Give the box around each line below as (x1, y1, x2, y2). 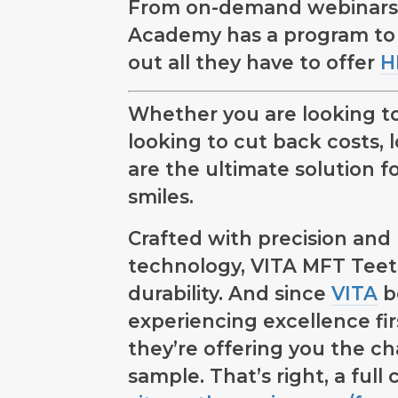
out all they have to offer (128, 51, 380, 75)
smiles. (128, 184, 194, 208)
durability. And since (128, 281, 331, 305)
